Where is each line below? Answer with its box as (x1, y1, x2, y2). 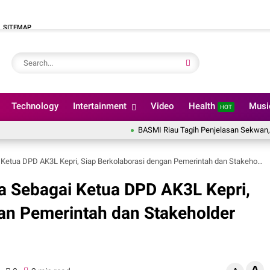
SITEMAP (3, 24, 31, 31)
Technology (11, 101, 58, 111)
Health (189, 101, 218, 111)
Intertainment (73, 101, 127, 111)
